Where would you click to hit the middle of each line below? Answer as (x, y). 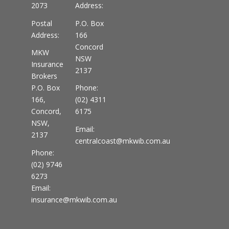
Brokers (44, 76)
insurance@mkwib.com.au (74, 200)
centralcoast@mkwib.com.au (123, 141)
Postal (42, 23)
